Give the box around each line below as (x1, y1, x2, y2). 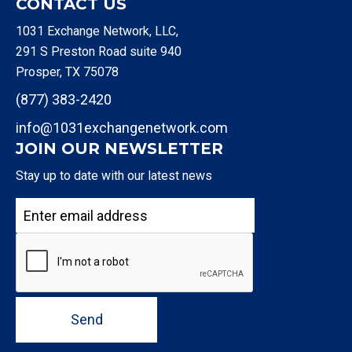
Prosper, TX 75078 (16, 64, 119, 80)
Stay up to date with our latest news (16, 168, 212, 184)
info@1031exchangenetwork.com (16, 119, 228, 137)
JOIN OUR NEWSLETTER (16, 139, 223, 159)
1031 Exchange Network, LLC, (16, 24, 178, 39)
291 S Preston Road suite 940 (16, 44, 181, 60)
